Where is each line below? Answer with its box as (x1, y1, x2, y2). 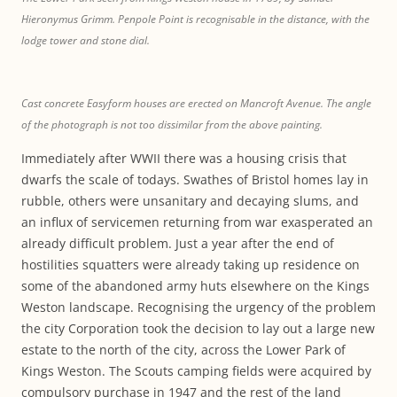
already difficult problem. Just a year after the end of (21, 235, 334, 252)
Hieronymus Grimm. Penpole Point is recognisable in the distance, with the (21, 12, 370, 27)
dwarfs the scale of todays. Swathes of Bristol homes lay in (21, 171, 369, 188)
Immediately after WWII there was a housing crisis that (21, 150, 346, 167)
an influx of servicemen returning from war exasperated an (21, 214, 373, 230)
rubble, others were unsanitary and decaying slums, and (21, 192, 359, 209)
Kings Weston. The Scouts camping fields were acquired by (21, 362, 371, 379)
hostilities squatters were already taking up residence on (21, 256, 360, 273)
